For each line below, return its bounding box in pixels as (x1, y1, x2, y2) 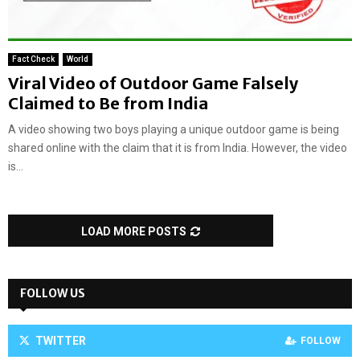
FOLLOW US (20, 286, 85, 301)
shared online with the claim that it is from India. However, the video (8, 141, 347, 155)
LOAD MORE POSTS (81, 225, 186, 239)
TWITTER (35, 334, 86, 348)
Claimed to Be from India (8, 93, 208, 114)
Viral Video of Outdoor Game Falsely (8, 73, 298, 94)
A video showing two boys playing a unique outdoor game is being (8, 123, 339, 137)
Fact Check (12, 55, 55, 64)
